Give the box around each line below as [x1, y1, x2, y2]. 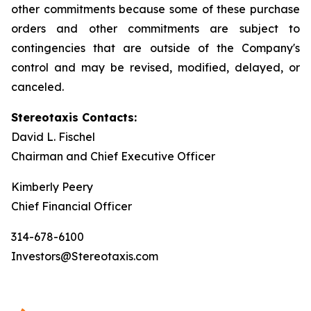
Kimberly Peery [11, 180, 93, 194]
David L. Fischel [11, 130, 95, 144]
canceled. [11, 80, 64, 94]
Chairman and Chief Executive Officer [11, 149, 215, 163]
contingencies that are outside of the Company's [11, 41, 300, 55]
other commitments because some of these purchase [11, 2, 300, 16]
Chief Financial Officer [11, 199, 132, 213]
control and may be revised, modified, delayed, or [11, 60, 300, 74]
